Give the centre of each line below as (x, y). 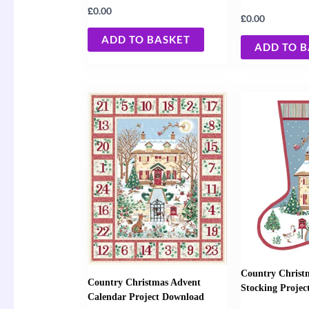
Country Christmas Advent (144, 282)
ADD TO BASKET (146, 39)
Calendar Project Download (146, 297)
